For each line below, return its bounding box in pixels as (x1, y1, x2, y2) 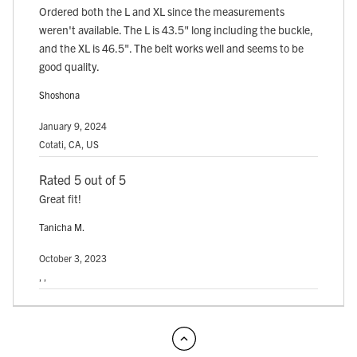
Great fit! (39, 191, 81, 206)
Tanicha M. (39, 221, 84, 233)
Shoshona (39, 88, 80, 101)
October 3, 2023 (39, 252, 107, 265)
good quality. (39, 59, 100, 74)
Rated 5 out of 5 (39, 171, 126, 188)
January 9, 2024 (39, 120, 107, 132)
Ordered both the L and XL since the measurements (39, 4, 284, 19)
